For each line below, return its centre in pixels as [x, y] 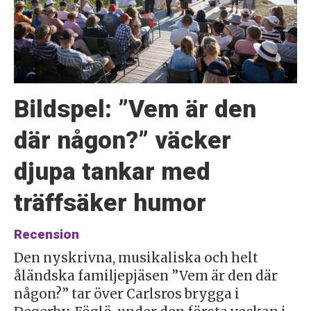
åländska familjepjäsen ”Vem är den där [145, 276]
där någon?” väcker [122, 141]
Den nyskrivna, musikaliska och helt [136, 258]
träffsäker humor [110, 203]
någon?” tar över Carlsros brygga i [126, 294]
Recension [46, 234]
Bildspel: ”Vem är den [135, 109]
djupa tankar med [112, 172]
